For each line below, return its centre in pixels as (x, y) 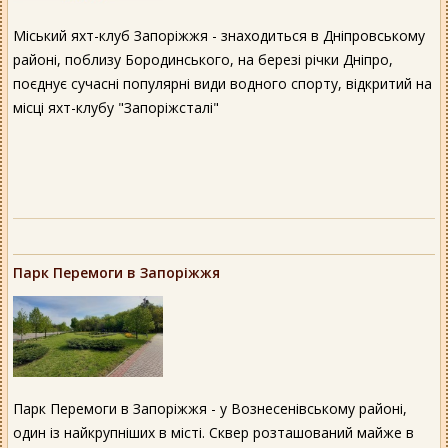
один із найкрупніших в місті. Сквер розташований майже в (213, 432)
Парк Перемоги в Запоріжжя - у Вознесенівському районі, (210, 408)
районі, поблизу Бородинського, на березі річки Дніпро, (203, 59)
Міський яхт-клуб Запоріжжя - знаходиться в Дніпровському (219, 35)
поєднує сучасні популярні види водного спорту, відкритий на (222, 83)
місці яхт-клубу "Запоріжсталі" (116, 107)
